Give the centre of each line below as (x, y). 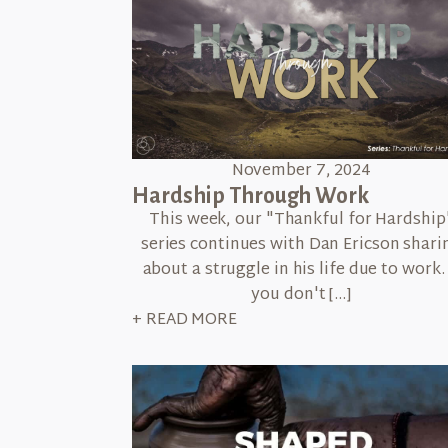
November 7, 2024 (301, 171)
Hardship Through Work (250, 195)
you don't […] (301, 295)
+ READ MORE (184, 320)
